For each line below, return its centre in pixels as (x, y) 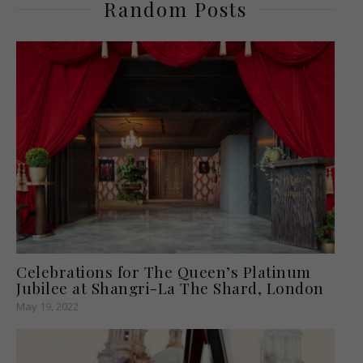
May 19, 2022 (47, 306)
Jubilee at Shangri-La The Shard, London (170, 287)
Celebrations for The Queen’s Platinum (164, 271)
